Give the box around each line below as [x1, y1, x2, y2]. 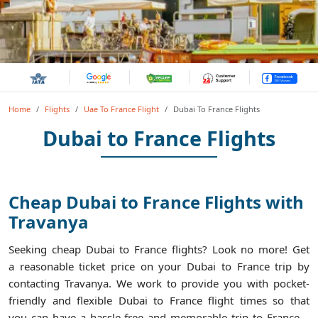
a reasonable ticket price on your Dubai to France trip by [9, 259, 309, 274]
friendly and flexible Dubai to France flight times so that [9, 293, 309, 308]
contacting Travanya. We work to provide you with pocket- [9, 276, 309, 291]
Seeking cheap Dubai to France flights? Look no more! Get [9, 242, 309, 257]
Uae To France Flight [84, 104, 159, 115]
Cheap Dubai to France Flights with [9, 190, 304, 214]
